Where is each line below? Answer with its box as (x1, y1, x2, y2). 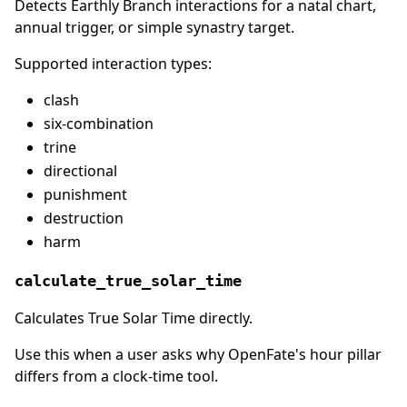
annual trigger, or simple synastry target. (15, 16, 294, 37)
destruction (44, 207, 124, 228)
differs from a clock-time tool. (15, 365, 218, 386)
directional (44, 160, 117, 181)
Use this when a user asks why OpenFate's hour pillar (15, 343, 382, 364)
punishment (44, 184, 127, 204)
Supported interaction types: (15, 53, 212, 74)
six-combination (44, 113, 154, 134)
